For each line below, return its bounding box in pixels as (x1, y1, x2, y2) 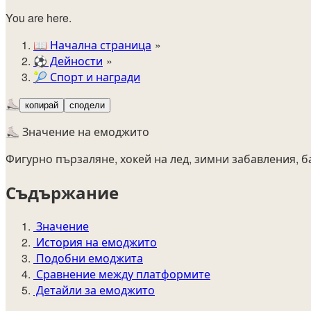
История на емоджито (33, 233, 157, 250)
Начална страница (47, 37, 151, 53)
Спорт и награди (47, 69, 140, 85)
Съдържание (6, 180, 119, 205)
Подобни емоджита (33, 249, 143, 266)
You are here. (6, 10, 72, 26)
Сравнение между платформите (33, 265, 210, 282)
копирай (25, 100, 58, 111)
